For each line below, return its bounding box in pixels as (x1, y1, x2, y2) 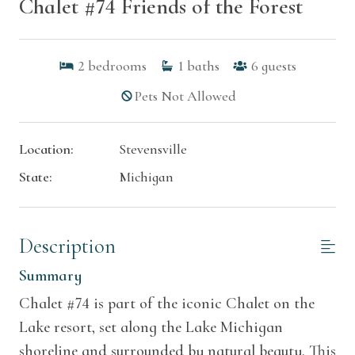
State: (19, 168, 52, 186)
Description (19, 234, 116, 260)
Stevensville (118, 140, 187, 158)
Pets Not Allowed (135, 87, 236, 105)
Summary (19, 266, 82, 286)
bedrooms (88, 57, 147, 75)
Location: (19, 140, 74, 158)
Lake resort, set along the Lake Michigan (19, 318, 283, 338)
